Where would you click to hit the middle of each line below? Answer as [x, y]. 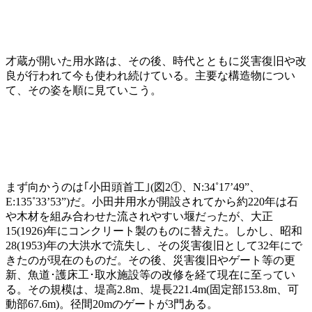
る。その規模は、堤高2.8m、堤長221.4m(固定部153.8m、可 [152, 289]
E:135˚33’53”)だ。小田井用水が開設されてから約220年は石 [152, 201]
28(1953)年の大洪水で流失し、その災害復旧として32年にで [154, 245]
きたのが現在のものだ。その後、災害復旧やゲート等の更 [150, 260]
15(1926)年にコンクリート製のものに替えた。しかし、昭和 [154, 231]
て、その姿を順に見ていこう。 [84, 90]
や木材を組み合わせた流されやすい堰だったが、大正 [139, 216]
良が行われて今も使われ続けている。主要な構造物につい [150, 75]
